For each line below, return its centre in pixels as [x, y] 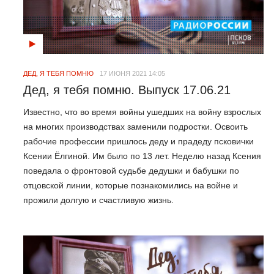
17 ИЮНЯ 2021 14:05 [132, 73]
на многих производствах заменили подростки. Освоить [135, 127]
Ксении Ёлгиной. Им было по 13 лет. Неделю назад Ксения [142, 156]
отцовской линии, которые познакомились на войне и [131, 186]
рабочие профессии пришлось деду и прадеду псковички [139, 142]
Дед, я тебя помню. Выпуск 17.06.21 [127, 90]
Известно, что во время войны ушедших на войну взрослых [142, 112]
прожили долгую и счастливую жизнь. [98, 200]
